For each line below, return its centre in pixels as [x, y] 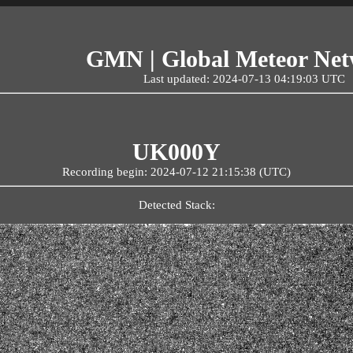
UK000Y [176, 152]
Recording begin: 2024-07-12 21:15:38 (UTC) [176, 172]
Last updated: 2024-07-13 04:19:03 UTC [244, 79]
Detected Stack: [176, 204]
